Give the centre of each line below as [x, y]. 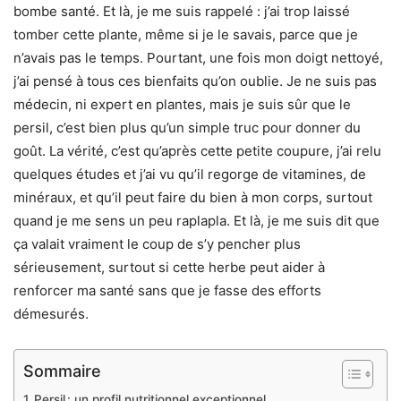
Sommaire [62, 371]
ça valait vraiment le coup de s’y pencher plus [157, 244]
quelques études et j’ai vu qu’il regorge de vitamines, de [190, 175]
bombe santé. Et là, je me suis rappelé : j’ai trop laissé [182, 12]
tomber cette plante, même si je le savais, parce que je [186, 35]
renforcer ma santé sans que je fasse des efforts [167, 291]
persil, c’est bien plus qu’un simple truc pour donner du [187, 128]
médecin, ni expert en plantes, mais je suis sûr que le [182, 105]
